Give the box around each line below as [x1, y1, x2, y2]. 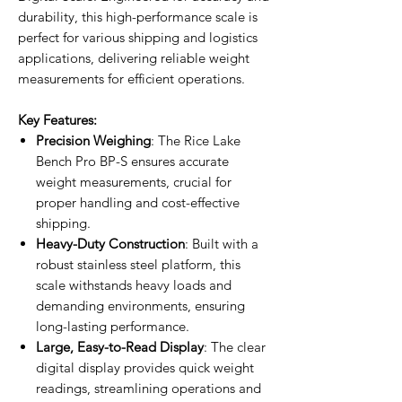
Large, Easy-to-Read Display [36, 337, 204, 355]
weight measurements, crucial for [36, 172, 232, 190]
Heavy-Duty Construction [36, 234, 185, 252]
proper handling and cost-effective [36, 193, 240, 211]
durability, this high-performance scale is [18, 7, 258, 25]
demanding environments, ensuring [36, 296, 245, 314]
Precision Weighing [36, 131, 151, 149]
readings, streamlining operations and [36, 379, 261, 397]
